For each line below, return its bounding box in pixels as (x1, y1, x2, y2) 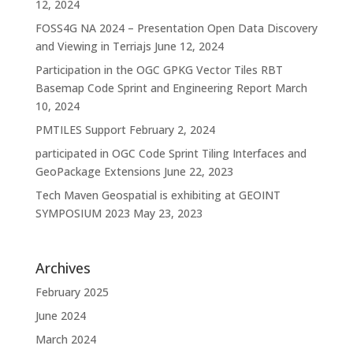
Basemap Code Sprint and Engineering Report (35, 80, 272, 96)
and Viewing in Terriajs (35, 39, 151, 54)
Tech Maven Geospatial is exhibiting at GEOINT (35, 188, 281, 203)
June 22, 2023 (163, 164, 233, 180)
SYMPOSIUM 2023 (35, 206, 130, 221)
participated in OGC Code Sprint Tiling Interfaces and (35, 146, 307, 162)
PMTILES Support (35, 122, 126, 138)
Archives (35, 258, 91, 277)
